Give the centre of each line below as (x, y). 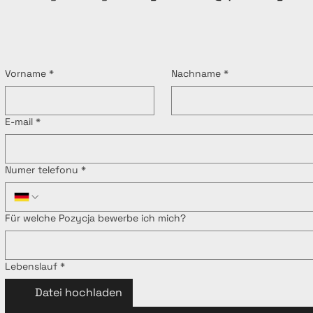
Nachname (196, 73)
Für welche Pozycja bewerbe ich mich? (95, 218)
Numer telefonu (42, 170)
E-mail (19, 122)
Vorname (26, 73)
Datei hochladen (79, 292)
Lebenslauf (31, 266)
